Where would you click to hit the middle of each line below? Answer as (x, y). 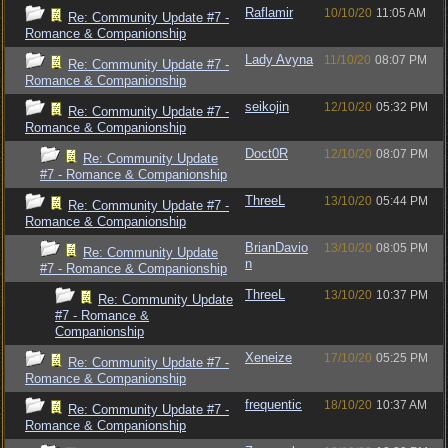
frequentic (273, 404)
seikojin (267, 106)
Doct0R (266, 153)
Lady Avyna (279, 59)
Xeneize (268, 357)
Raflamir (269, 12)
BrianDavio (276, 247)
